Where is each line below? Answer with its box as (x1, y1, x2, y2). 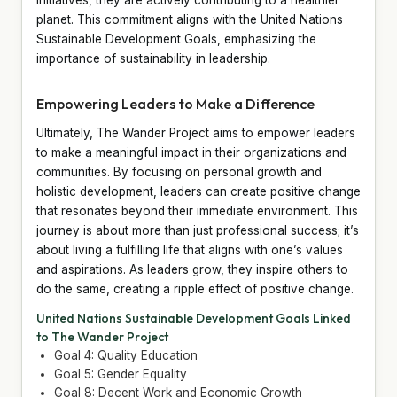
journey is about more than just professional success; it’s (36, 222, 359, 237)
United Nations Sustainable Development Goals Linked (36, 309, 351, 326)
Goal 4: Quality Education (54, 347, 198, 362)
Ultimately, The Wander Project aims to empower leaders (36, 125, 355, 140)
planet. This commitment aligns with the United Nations (36, 12, 343, 27)
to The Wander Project (36, 328, 168, 345)
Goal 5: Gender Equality (54, 366, 187, 381)
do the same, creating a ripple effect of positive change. (36, 281, 354, 296)
